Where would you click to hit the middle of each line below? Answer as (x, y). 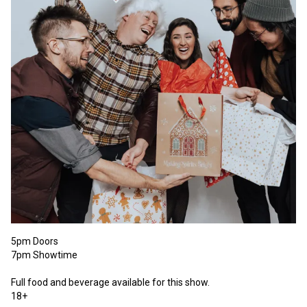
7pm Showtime (45, 255)
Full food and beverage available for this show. (111, 282)
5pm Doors (35, 241)
